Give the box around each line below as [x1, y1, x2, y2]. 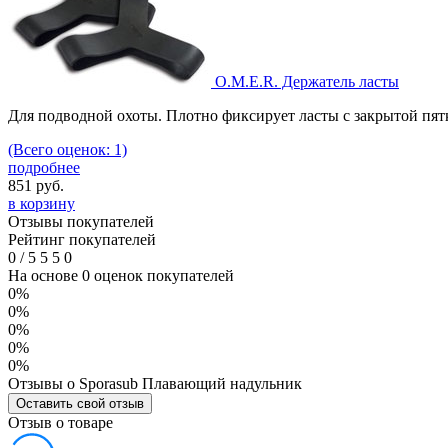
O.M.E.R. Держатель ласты [215, 72, 399, 90]
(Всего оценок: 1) [8, 140, 127, 158]
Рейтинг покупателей [8, 230, 156, 248]
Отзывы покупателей [8, 212, 154, 230]
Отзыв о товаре [8, 413, 113, 431]
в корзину [8, 194, 75, 212]
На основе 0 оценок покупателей [8, 266, 234, 284]
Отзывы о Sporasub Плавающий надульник [8, 374, 302, 392]
